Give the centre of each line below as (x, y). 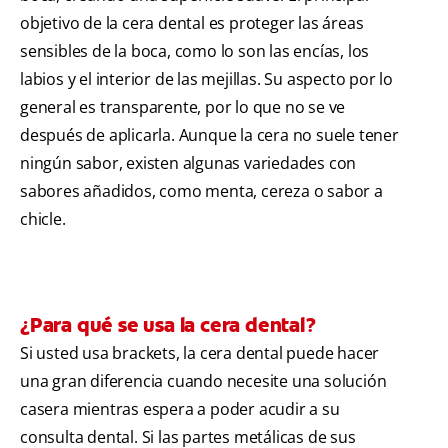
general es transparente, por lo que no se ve (183, 107)
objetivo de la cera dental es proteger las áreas (192, 23)
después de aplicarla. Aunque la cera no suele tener (209, 135)
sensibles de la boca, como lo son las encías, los (195, 51)
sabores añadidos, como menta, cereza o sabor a (201, 191)
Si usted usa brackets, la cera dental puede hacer (200, 353)
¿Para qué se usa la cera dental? (168, 325)
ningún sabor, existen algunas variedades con (188, 163)
